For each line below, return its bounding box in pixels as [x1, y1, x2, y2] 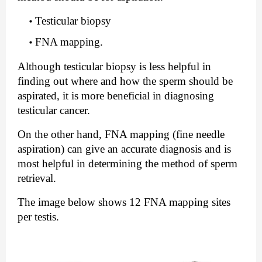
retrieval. [18, 171, 56, 184]
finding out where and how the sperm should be [18, 74, 233, 87]
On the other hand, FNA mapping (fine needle [18, 127, 225, 140]
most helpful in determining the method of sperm [18, 157, 237, 170]
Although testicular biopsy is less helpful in [18, 60, 211, 73]
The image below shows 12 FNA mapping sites [18, 195, 230, 208]
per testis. [18, 210, 62, 223]
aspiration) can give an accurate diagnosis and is [18, 142, 231, 155]
